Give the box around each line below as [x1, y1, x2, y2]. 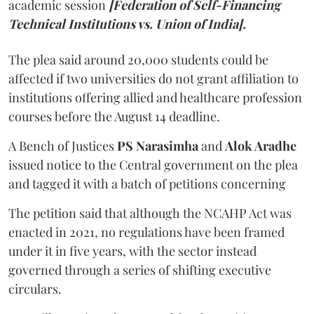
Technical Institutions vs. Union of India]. [8, 15, 246, 32]
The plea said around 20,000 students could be [8, 51, 268, 68]
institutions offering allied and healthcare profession [8, 89, 302, 106]
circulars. [8, 280, 62, 297]
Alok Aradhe [225, 137, 296, 154]
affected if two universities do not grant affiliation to [8, 70, 299, 87]
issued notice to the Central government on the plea [8, 156, 298, 173]
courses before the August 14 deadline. [8, 108, 220, 125]
